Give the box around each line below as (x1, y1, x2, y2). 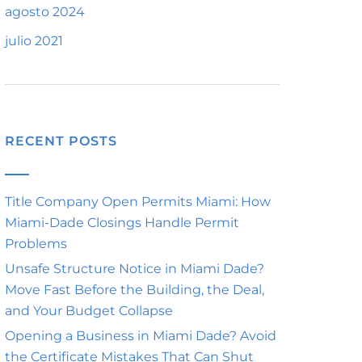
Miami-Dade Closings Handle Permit (5, 215, 239, 230)
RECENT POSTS (5, 133, 117, 149)
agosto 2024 (5, 4, 85, 19)
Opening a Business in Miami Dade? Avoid (5, 328, 276, 343)
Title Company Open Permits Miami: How (5, 194, 271, 209)
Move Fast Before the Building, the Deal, (5, 282, 264, 297)
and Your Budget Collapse (5, 303, 173, 318)
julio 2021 (5, 33, 63, 48)
